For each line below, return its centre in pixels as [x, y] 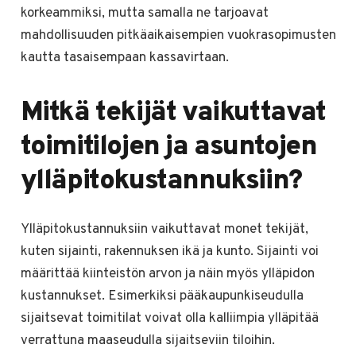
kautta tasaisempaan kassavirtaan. [124, 58]
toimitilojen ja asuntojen [168, 147]
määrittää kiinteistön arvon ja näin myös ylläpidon [167, 275]
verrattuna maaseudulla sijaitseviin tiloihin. [147, 341]
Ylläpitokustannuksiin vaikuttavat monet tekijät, [164, 230]
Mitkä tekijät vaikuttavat [173, 112]
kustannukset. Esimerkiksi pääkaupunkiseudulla [162, 297]
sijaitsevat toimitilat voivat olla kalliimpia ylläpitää [169, 319]
